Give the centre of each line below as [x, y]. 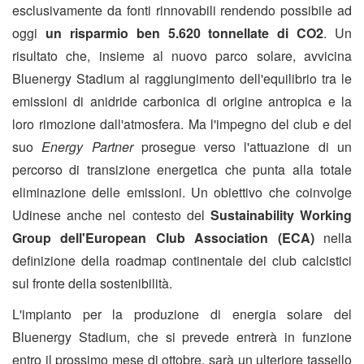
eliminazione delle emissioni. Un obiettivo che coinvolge [182, 193]
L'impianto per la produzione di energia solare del [182, 314]
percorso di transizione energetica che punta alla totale [182, 170]
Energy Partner [87, 147]
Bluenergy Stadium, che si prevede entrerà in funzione [182, 337]
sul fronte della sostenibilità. [92, 284]
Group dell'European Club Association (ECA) [163, 238]
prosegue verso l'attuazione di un [247, 147]
